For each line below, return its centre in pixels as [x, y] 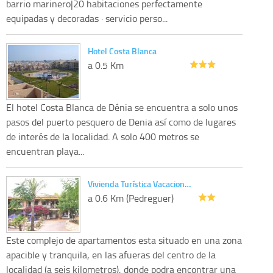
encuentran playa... [45, 151]
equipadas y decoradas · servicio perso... [87, 18]
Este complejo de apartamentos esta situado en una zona [124, 240]
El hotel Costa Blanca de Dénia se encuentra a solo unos [122, 107]
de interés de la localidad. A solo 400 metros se [103, 136]
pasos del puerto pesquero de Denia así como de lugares [121, 122]
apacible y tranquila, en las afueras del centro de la [111, 254]
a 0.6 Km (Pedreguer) [131, 198]
